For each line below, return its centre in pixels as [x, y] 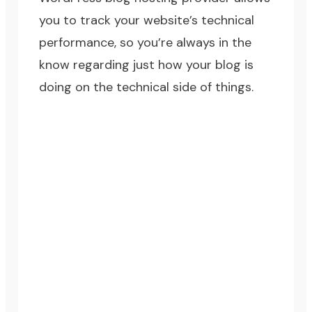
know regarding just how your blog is [147, 65]
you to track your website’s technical [147, 21]
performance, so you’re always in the [146, 43]
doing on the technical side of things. [147, 87]
